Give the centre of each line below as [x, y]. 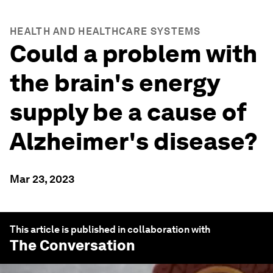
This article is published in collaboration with [110, 229]
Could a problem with [133, 54]
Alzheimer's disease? [134, 141]
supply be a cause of [128, 112]
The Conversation [73, 245]
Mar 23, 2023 [42, 179]
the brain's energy [115, 83]
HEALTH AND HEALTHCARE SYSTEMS [105, 31]
